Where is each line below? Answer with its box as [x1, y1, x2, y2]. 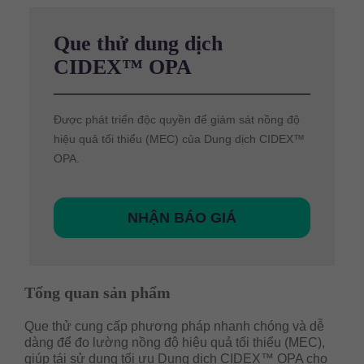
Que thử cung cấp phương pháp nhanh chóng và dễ [24, 319, 324, 333]
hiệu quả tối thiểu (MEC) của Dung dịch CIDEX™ [53, 132, 305, 145]
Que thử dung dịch [53, 32, 223, 55]
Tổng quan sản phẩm [24, 284, 171, 301]
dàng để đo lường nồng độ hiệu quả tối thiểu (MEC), [24, 336, 325, 349]
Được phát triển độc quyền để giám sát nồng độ [53, 113, 300, 126]
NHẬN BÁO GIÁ [128, 210, 236, 226]
